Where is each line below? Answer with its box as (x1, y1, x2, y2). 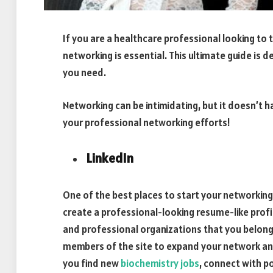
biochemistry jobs (121, 257, 199, 271)
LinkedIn (86, 150, 133, 167)
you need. (63, 66, 106, 79)
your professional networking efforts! (63, 115, 230, 129)
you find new (63, 257, 121, 271)
